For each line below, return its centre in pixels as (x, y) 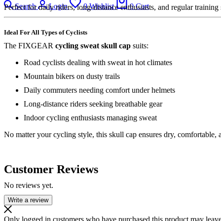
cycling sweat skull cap (93, 45)
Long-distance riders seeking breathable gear (93, 104)
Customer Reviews (51, 169)
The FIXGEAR (30, 45)
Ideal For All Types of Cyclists (46, 32)
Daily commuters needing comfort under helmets (99, 90)
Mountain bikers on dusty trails (72, 76)
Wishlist (102, 6)
